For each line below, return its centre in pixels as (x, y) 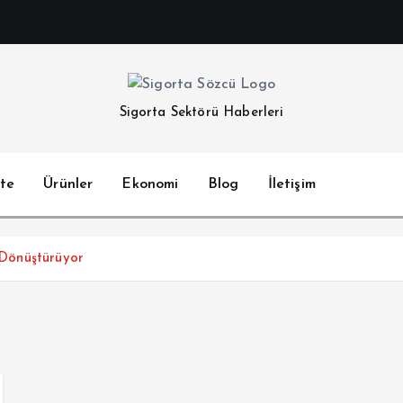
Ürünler (68, 185)
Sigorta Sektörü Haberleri (201, 113)
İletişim (291, 185)
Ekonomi (150, 185)
